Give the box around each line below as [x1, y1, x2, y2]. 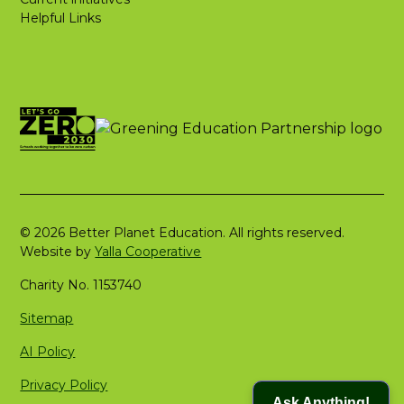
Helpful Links [20, 10, 102, 26]
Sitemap [20, 310, 74, 326]
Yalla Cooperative [95, 243, 202, 260]
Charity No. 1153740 [20, 277, 142, 293]
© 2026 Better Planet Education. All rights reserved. [20, 225, 345, 241]
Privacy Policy [20, 377, 108, 393]
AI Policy [20, 344, 76, 360]
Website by [20, 243, 96, 260]
